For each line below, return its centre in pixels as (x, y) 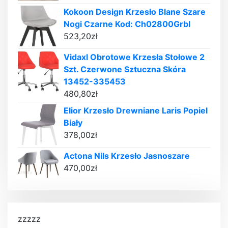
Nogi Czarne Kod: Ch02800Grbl (127, 24)
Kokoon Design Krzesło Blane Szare (135, 12)
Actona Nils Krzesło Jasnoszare (127, 156)
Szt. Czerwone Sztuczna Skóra (125, 69)
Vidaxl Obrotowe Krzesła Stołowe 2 (134, 57)
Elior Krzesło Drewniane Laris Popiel (136, 111)
